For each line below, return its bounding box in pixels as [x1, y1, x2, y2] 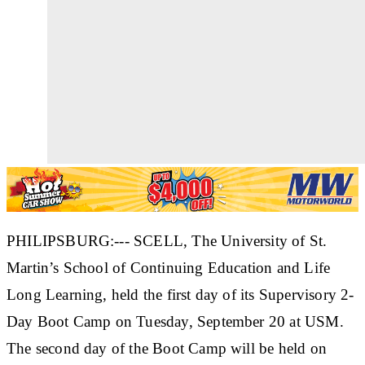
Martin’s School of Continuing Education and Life [7, 258, 331, 276]
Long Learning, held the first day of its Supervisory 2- [7, 285, 354, 303]
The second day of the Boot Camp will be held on [7, 339, 327, 357]
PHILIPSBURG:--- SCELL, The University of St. [7, 231, 328, 249]
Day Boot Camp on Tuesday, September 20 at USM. [7, 312, 344, 330]
